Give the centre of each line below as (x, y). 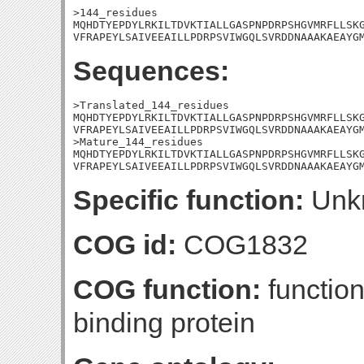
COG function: (167, 289)
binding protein (164, 323)
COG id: (125, 245)
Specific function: (188, 200)
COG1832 (242, 245)
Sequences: (151, 71)
